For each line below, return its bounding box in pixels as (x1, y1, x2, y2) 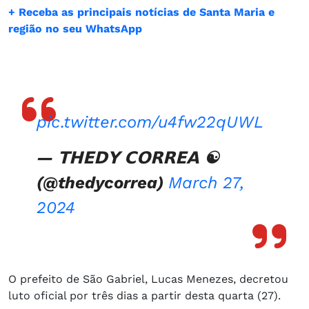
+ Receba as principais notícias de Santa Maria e (8, 5, 275, 19)
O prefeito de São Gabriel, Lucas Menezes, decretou (8, 272, 288, 286)
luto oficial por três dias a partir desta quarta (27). (8, 288, 281, 302)
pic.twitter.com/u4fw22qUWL (37, 112, 263, 132)
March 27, (168, 172, 244, 192)
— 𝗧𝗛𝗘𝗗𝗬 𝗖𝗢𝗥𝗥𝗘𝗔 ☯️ (37, 148, 219, 168)
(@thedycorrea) (37, 172, 168, 192)
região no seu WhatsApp (8, 21, 142, 35)
